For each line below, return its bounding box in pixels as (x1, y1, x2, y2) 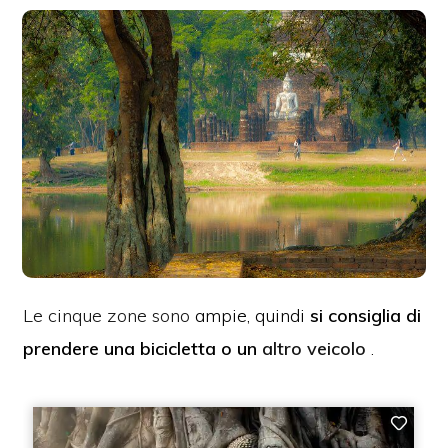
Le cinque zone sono (23, 303, 191, 327)
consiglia (328, 303, 407, 327)
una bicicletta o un (104, 336, 263, 360)
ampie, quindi (190, 303, 311, 327)
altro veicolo (262, 336, 367, 360)
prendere (23, 336, 105, 360)
